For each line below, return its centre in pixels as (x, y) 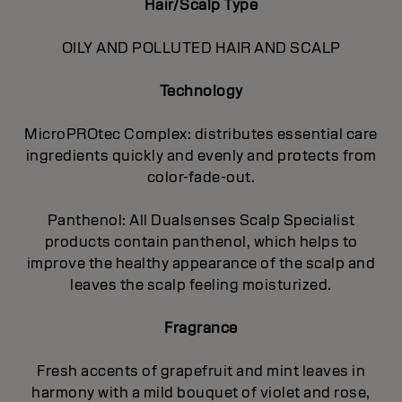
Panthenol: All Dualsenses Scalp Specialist (201, 220)
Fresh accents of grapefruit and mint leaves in (201, 371)
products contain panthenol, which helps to (201, 241)
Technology (201, 91)
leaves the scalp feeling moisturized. (201, 284)
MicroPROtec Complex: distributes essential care (201, 134)
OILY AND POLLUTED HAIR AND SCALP (201, 48)
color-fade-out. (201, 177)
